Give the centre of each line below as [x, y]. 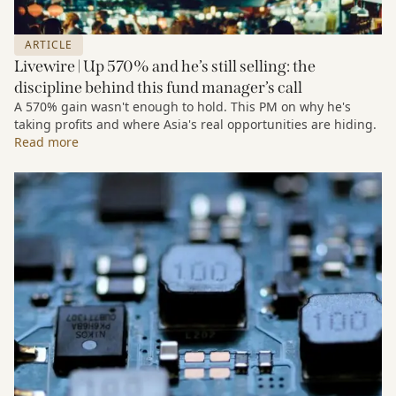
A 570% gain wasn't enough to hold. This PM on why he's [183, 107]
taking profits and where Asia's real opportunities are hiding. [195, 124]
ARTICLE [49, 45]
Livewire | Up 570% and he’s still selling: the [165, 66]
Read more [46, 142]
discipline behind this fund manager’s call [158, 88]
